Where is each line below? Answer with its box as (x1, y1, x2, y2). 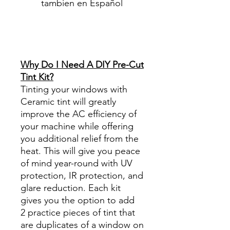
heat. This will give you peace (21, 145, 140, 157)
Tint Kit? (21, 71, 53, 83)
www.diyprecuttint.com (21, 46, 115, 58)
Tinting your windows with (21, 83, 127, 95)
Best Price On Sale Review (21, 9, 127, 21)
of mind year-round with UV (21, 157, 132, 169)
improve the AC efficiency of (21, 108, 137, 120)
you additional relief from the (21, 132, 139, 144)
